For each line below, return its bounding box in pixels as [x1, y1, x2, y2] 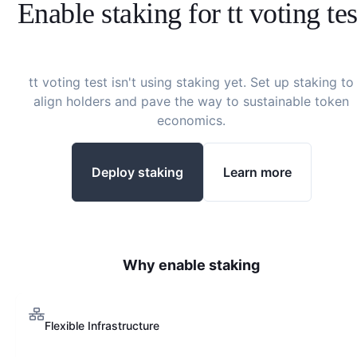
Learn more [222, 163, 292, 180]
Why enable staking [123, 257, 260, 273]
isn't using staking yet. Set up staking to [108, 74, 354, 90]
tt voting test [29, 74, 108, 90]
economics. [157, 112, 226, 128]
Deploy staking [91, 163, 183, 180]
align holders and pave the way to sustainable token [33, 93, 349, 109]
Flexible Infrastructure [45, 319, 159, 332]
